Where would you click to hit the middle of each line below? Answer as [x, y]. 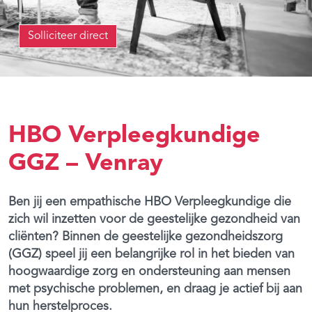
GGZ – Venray [86, 163]
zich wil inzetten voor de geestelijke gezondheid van [154, 219]
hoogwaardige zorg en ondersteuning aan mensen [149, 271]
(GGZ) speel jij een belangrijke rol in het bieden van [151, 254]
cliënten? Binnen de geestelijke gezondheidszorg [146, 236]
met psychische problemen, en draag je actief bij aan [155, 289]
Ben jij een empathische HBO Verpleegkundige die [150, 202]
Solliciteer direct [68, 36]
